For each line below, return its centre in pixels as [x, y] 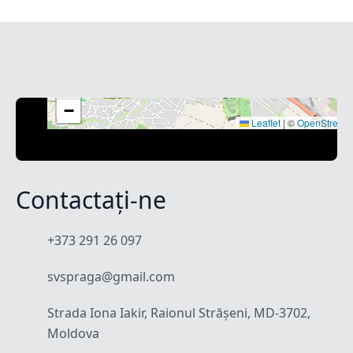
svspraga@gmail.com [111, 277]
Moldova [73, 333]
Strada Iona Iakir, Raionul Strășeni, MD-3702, [179, 313]
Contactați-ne [91, 200]
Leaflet [265, 123]
